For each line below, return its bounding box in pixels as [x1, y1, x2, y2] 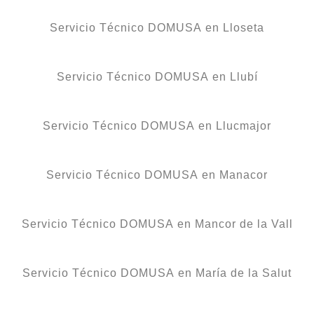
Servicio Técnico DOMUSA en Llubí [56, 70, 258, 83]
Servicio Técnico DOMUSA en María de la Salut [22, 266, 292, 279]
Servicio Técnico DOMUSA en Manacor [46, 168, 268, 181]
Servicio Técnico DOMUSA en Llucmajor [43, 119, 271, 132]
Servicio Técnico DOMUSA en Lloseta [50, 21, 264, 34]
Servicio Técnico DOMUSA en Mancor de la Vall [21, 217, 293, 230]
